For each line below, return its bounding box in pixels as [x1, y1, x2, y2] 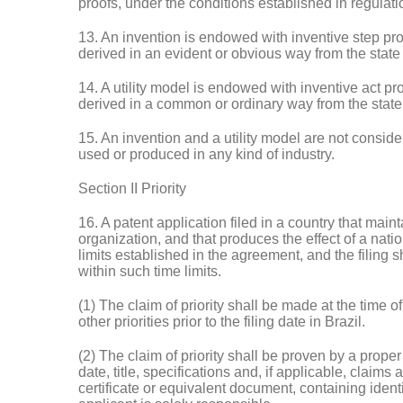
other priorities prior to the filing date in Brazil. [78, 314, 365, 329]
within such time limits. [78, 264, 221, 279]
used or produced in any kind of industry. [78, 147, 335, 162]
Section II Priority [78, 181, 186, 196]
